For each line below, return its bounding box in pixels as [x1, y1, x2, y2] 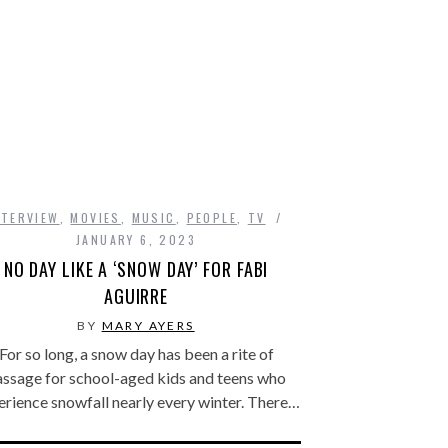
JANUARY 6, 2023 [76, 231, 196, 249]
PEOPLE [186, 209, 237, 227]
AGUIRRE [103, 283, 169, 310]
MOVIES [70, 209, 121, 227]
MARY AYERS [101, 318, 195, 334]
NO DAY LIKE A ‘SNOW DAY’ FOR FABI [3, 256, 269, 283]
